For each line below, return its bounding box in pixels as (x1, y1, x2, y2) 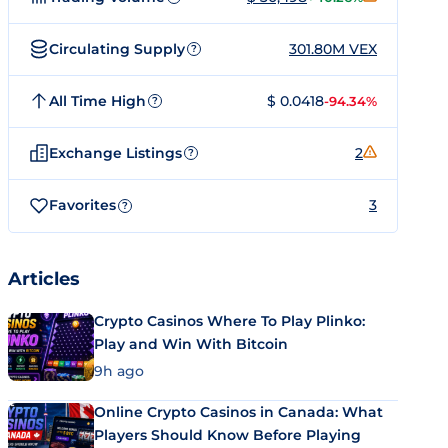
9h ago (94, 361, 144, 380)
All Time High (49, 91, 146, 110)
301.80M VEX (289, 39, 377, 58)
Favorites (49, 196, 116, 214)
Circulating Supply (49, 39, 185, 58)
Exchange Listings (49, 143, 182, 162)
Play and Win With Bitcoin (94, 335, 288, 353)
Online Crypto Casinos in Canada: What (94, 402, 383, 421)
